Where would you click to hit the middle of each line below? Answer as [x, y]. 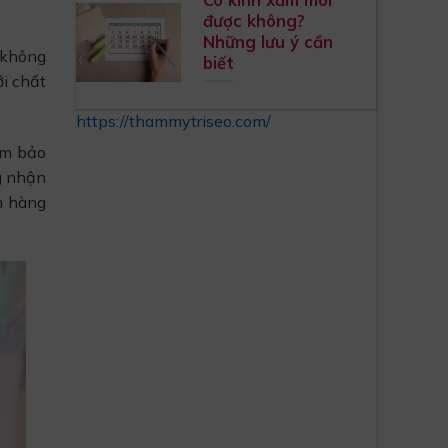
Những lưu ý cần [267, 41]
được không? [253, 20]
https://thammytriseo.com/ [173, 121]
